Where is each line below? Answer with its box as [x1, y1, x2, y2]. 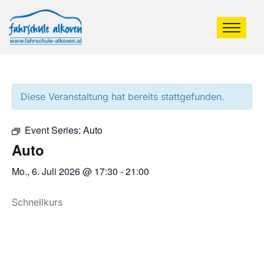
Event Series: [25, 123, 83, 137]
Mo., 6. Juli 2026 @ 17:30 [12, 164, 118, 178]
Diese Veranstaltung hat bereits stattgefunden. [21, 91, 225, 103]
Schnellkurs [12, 196, 62, 208]
